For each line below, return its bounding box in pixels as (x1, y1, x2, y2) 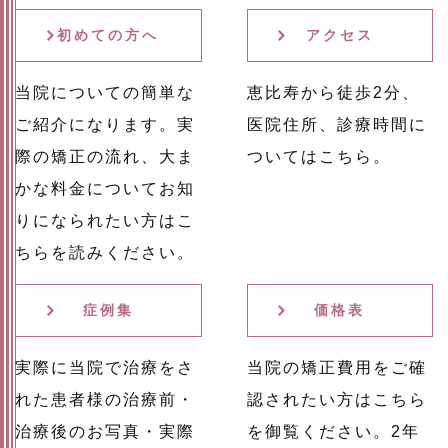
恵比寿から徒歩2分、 (246, 83, 420, 101)
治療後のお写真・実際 (15, 422, 195, 440)
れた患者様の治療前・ (15, 390, 195, 408)
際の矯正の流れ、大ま (15, 147, 195, 165)
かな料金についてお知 (15, 179, 195, 197)
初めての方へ (57, 26, 160, 43)
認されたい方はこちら (246, 390, 427, 408)
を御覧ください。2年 (246, 422, 420, 440)
